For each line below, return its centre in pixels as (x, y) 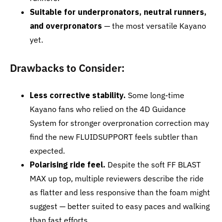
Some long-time (155, 95)
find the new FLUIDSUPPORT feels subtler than (114, 137)
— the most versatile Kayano (154, 26)
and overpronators (66, 26)
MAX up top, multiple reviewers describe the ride (117, 178)
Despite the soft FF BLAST (153, 165)
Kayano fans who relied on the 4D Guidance (108, 109)
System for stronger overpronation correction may (119, 123)
